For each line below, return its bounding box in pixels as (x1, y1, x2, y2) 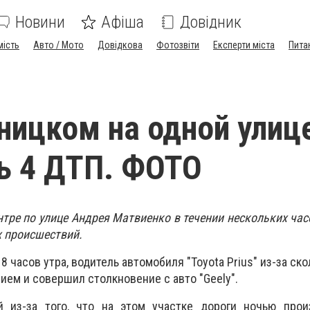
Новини (15, 12, 65, 32)
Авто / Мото (33, 39, 84, 51)
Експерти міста (213, 39, 275, 51)
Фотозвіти (156, 39, 199, 51)
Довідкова (98, 39, 143, 51)
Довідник (180, 12, 241, 32)
